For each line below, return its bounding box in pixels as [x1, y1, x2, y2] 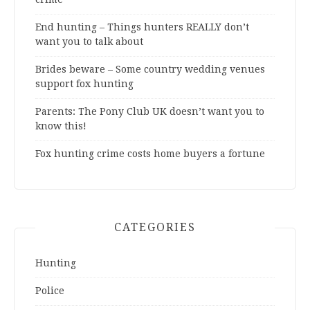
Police [35, 284, 64, 296]
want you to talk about [35, 35, 143, 47]
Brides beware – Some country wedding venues [35, 63, 265, 75]
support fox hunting [35, 77, 134, 89]
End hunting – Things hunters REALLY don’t [35, 21, 249, 33]
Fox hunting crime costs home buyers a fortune [35, 147, 265, 159]
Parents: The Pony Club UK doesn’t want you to [35, 105, 264, 117]
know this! [35, 120, 86, 131]
